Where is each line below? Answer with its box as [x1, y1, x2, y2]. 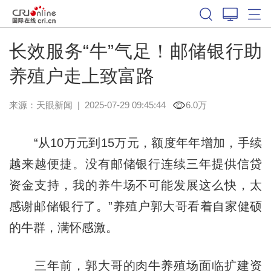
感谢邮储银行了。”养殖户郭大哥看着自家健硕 [8, 199, 263, 213]
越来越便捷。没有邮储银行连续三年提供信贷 [8, 157, 263, 171]
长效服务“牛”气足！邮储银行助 [8, 41, 263, 61]
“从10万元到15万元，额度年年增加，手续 [8, 135, 263, 149]
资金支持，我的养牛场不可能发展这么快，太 [8, 178, 263, 192]
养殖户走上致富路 [8, 65, 154, 86]
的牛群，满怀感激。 [8, 220, 118, 234]
